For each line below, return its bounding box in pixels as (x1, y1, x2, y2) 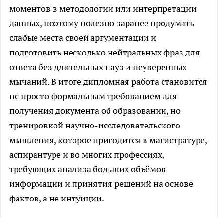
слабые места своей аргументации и (9, 32, 156, 44)
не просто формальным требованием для (9, 91, 177, 102)
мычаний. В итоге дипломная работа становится (9, 76, 207, 88)
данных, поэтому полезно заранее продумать (9, 18, 194, 29)
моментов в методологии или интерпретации (9, 3, 197, 15)
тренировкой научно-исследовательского (9, 120, 180, 131)
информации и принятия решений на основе (9, 178, 193, 190)
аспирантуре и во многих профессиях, (9, 149, 164, 161)
